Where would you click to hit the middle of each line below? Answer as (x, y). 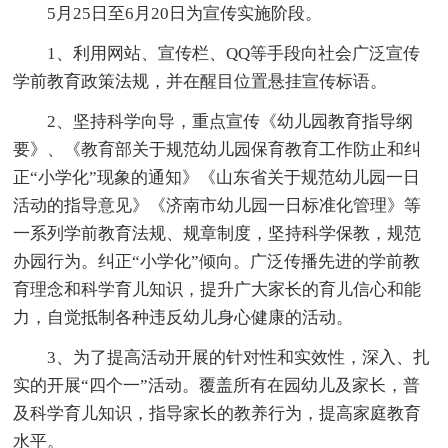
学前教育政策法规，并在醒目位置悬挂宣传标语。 (200, 81)
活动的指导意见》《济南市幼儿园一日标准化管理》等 (217, 205)
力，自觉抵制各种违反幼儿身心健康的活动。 (183, 317)
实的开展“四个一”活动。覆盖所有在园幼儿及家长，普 (217, 385)
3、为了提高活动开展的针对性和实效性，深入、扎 (239, 357)
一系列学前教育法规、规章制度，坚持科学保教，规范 (217, 233)
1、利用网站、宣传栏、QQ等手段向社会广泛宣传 (234, 53)
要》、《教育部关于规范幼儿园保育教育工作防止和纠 (217, 149)
